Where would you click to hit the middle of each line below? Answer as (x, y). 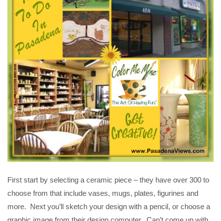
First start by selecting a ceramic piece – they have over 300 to (108, 180)
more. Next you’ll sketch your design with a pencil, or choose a (109, 207)
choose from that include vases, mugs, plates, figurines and (103, 193)
